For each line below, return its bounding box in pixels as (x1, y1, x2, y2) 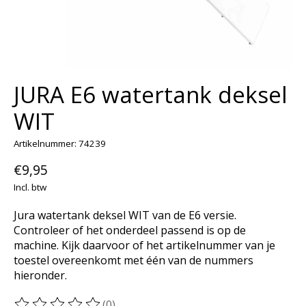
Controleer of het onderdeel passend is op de (14, 223, 246, 238)
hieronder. (14, 268, 67, 283)
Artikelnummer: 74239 (14, 137, 106, 150)
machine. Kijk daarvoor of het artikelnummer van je (14, 238, 275, 253)
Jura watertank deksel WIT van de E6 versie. (14, 208, 236, 223)
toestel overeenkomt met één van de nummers (14, 253, 253, 268)
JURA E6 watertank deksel (14, 79, 288, 110)
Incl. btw (14, 181, 46, 194)
